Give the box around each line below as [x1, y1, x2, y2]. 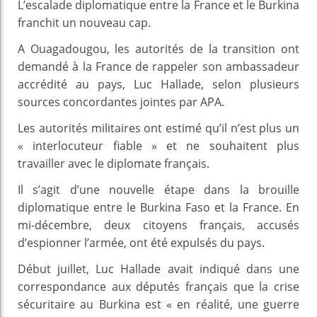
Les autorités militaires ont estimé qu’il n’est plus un [18, 120, 299, 136]
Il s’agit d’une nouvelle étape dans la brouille [18, 181, 299, 197]
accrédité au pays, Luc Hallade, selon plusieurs [18, 76, 299, 92]
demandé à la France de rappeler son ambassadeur [18, 58, 299, 74]
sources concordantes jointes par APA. [18, 93, 224, 110]
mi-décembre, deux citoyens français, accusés [18, 217, 299, 233]
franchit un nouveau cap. [18, 14, 151, 30]
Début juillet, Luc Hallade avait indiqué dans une [18, 260, 299, 277]
